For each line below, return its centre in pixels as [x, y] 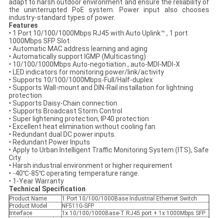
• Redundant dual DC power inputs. [62, 135]
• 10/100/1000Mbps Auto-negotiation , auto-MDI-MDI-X [94, 64]
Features [23, 26]
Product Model [28, 206]
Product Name [28, 199]
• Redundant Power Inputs [49, 142]
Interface [20, 213]
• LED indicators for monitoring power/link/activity [86, 72]
